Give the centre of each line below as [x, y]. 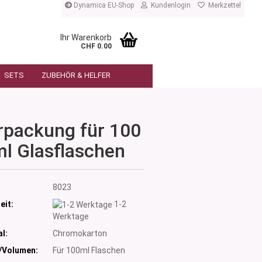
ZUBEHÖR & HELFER [76, 75]
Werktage [70, 216]
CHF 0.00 [96, 46]
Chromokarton [80, 233]
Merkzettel [223, 5]
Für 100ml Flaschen [89, 250]
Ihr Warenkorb [86, 37]
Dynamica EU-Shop [103, 5]
